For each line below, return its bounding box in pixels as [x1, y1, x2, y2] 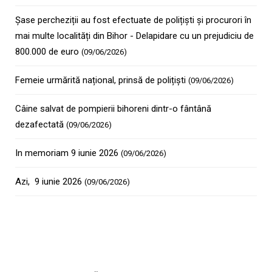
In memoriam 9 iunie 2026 [15, 148, 121, 158]
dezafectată [15, 119, 66, 130]
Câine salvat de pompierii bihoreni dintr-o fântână [15, 103, 211, 114]
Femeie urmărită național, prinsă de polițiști [15, 75, 188, 86]
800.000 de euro [15, 46, 81, 57]
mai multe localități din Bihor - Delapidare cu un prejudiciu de [15, 30, 254, 41]
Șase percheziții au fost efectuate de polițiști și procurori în [15, 15, 251, 25]
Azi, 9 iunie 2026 [15, 176, 84, 187]
